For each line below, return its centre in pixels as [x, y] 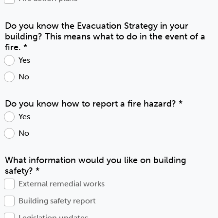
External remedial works [62, 184]
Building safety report [57, 201]
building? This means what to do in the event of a [105, 36]
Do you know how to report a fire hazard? [92, 104]
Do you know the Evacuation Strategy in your [97, 26]
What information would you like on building [96, 160]
